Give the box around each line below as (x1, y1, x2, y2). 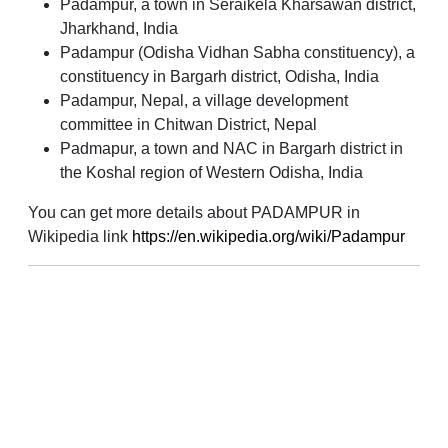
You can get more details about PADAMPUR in (28, 204, 360, 222)
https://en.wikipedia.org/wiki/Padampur (132, 228, 405, 246)
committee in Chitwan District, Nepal (60, 116, 317, 134)
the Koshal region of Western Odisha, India (60, 164, 363, 182)
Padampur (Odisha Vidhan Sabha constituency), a (60, 44, 415, 62)
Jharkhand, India (60, 20, 178, 38)
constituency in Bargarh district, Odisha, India (60, 68, 379, 86)
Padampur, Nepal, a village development (60, 92, 348, 110)
